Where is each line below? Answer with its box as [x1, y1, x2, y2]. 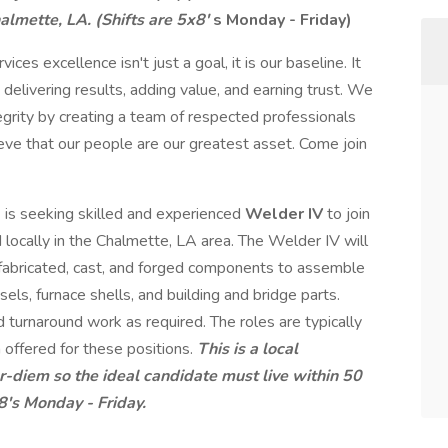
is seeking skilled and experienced [5, 203, 245, 225]
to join [327, 203, 370, 225]
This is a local [197, 338, 298, 360]
